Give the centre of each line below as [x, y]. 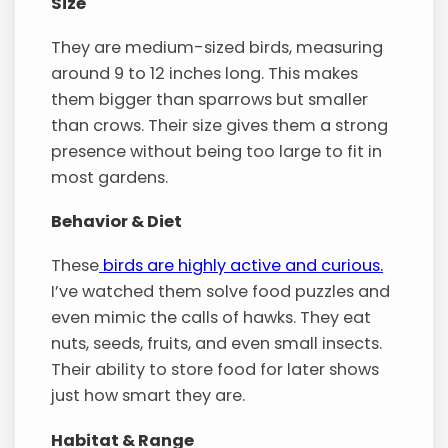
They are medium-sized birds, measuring [217, 47]
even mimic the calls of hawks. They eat [211, 318]
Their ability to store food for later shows [215, 370]
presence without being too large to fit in [217, 151]
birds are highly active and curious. [241, 266]
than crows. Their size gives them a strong [220, 125]
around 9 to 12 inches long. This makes [205, 73]
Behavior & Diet [117, 222]
